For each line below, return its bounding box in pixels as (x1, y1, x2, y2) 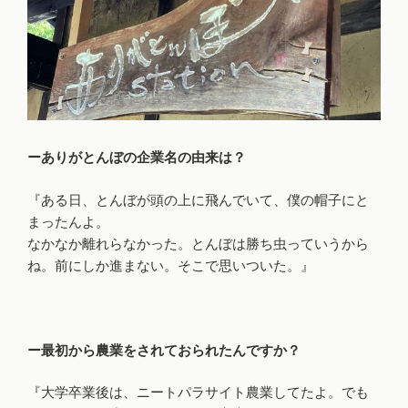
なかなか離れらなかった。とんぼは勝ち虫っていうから (27, 235, 369, 251)
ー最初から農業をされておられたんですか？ (27, 342, 301, 358)
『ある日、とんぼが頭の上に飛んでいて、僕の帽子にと (27, 191, 369, 208)
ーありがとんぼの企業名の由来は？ (27, 149, 246, 166)
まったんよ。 (27, 213, 109, 229)
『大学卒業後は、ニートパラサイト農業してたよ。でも (27, 384, 369, 401)
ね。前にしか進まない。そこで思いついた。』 (27, 257, 314, 273)
